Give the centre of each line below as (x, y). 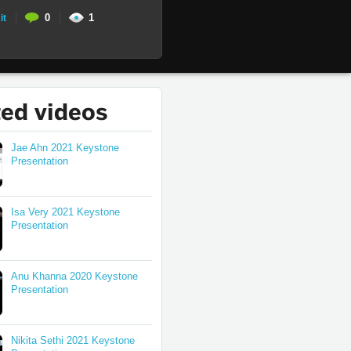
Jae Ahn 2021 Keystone (65, 148)
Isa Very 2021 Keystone (65, 212)
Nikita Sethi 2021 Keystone (73, 340)
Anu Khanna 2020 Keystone (74, 276)
